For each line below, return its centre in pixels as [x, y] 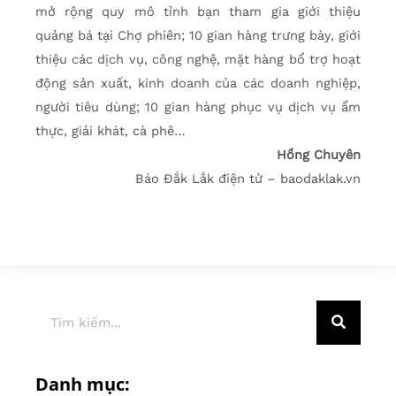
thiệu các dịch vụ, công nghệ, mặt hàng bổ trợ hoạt [198, 59]
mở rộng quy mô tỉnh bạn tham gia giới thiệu [198, 11]
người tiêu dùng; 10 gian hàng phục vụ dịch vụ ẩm [198, 107]
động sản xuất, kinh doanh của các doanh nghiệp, [198, 83]
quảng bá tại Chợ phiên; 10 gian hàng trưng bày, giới [198, 35]
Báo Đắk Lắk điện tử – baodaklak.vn [248, 178]
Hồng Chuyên [319, 154]
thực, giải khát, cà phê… [110, 130]
